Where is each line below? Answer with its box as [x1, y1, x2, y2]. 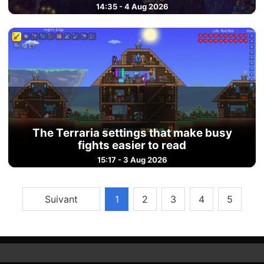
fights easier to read [78, 138, 186, 153]
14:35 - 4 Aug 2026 [95, 2, 169, 12]
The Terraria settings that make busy [32, 126, 232, 140]
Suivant [45, 193, 78, 205]
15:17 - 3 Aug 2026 [97, 155, 167, 165]
